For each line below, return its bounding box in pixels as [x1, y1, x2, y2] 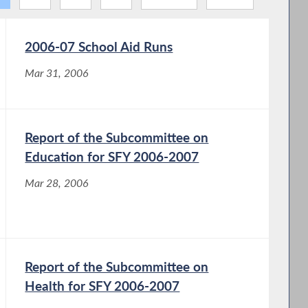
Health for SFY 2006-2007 [25, 277, 180, 294]
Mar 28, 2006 [25, 176, 89, 189]
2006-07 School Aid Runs [25, 38, 173, 54]
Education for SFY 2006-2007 [25, 148, 199, 164]
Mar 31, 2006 [25, 66, 89, 79]
